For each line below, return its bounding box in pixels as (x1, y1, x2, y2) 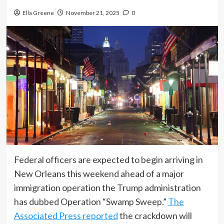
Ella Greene (22, 9, 54, 16)
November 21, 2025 (65, 9, 119, 16)
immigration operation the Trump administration (13, 181, 201, 193)
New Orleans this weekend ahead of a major (13, 167, 184, 179)
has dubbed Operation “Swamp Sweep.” (13, 195, 168, 207)
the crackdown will (117, 209, 192, 221)
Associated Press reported (13, 209, 118, 221)
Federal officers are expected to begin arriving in (13, 153, 203, 165)
